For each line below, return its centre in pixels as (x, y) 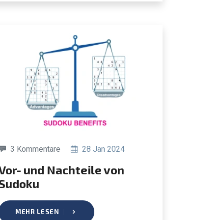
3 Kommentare (35, 149)
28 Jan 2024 (102, 149)
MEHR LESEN (37, 211)
